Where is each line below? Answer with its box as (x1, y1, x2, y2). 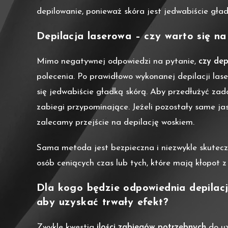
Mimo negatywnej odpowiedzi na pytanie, (37, 57, 198, 66)
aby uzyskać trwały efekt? (37, 197, 168, 208)
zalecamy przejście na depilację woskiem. (37, 118, 194, 127)
